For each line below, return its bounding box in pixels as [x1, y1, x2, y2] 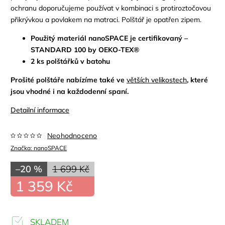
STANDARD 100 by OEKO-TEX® [31, 45, 141, 54]
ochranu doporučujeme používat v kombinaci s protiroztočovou [11, 4, 211, 13]
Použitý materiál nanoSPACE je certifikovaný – [31, 34, 188, 43]
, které [187, 75, 208, 84]
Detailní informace [11, 105, 69, 115]
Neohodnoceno [47, 131, 97, 140]
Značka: [11, 144, 34, 152]
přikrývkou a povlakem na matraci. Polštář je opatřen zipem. [11, 15, 203, 24]
